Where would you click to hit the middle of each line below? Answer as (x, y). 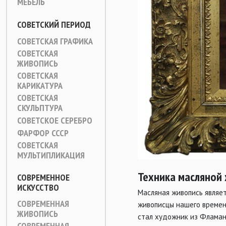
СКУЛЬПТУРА (40, 108)
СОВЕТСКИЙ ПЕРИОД (54, 24)
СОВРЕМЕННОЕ (43, 177)
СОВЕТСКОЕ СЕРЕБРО (55, 120)
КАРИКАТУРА (40, 86)
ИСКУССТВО (38, 187)
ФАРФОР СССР (43, 133)
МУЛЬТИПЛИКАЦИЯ (51, 155)
